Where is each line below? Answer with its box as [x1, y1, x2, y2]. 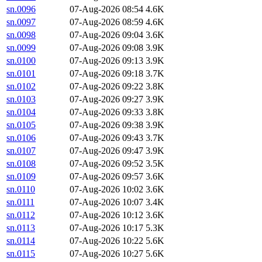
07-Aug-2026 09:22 [70, 81, 143, 92]
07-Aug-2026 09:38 [70, 120, 143, 130]
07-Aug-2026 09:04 [70, 30, 143, 40]
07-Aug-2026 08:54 [70, 4, 143, 15]
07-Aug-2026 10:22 [70, 236, 143, 246]
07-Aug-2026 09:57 [70, 171, 143, 182]
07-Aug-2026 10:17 [70, 223, 143, 233]
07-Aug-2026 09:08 [70, 43, 143, 53]
